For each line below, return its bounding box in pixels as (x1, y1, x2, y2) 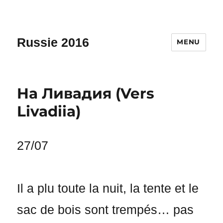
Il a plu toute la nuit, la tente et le (17, 182, 199, 196)
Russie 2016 (17, 35, 90, 49)
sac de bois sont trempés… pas (17, 203, 194, 217)
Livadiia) (17, 102, 82, 120)
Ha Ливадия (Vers (17, 84, 155, 102)
